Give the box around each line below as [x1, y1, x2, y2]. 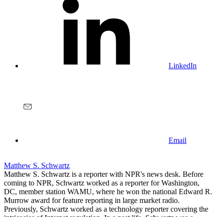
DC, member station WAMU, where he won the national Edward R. [4, 187, 212, 196]
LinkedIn [169, 61, 197, 70]
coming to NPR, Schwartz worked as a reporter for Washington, [4, 178, 200, 187]
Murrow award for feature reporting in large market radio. [4, 196, 180, 204]
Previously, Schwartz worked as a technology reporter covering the [4, 204, 208, 213]
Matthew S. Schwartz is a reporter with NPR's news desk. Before [4, 170, 203, 178]
